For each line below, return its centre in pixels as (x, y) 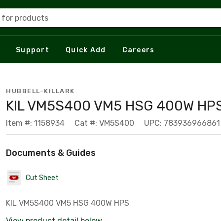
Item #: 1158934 (35, 123)
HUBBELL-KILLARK (40, 91)
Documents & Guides (51, 153)
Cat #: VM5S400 (104, 123)
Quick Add (86, 50)
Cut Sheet (42, 178)
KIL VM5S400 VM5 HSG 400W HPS (68, 203)
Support (33, 50)
